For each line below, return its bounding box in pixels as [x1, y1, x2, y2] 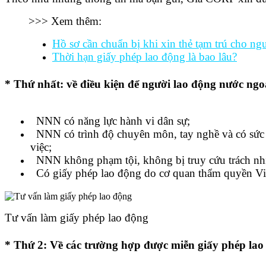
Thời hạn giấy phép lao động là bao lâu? [52, 50, 237, 63]
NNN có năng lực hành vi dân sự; [30, 114, 190, 127]
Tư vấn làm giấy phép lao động [5, 211, 148, 224]
